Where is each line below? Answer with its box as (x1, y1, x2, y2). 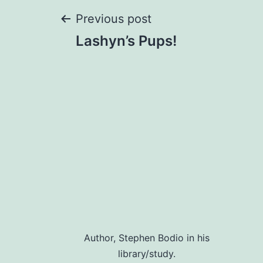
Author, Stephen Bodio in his (84, 232, 210, 244)
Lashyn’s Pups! (76, 32, 177, 50)
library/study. (118, 248, 176, 260)
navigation (58, 45, 195, 80)
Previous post (76, 12, 151, 26)
